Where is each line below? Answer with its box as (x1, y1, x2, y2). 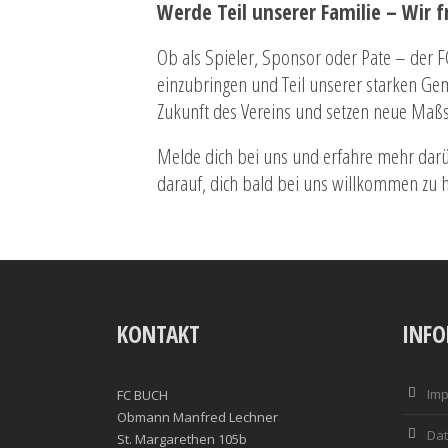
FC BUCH (117, 385, 168, 404)
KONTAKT (117, 317, 200, 350)
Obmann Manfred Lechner (117, 407, 278, 426)
